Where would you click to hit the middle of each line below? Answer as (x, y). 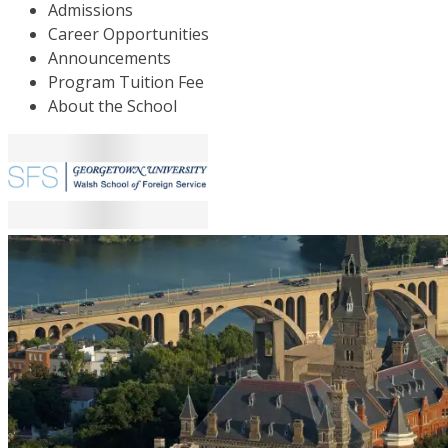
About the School (112, 106)
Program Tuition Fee (126, 82)
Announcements (109, 58)
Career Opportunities (128, 34)
